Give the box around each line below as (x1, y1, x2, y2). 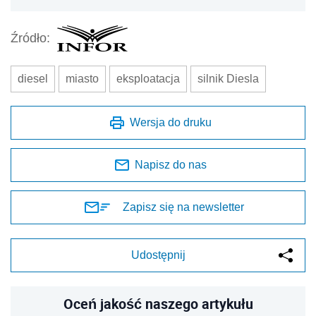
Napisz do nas (135, 158, 207, 171)
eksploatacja (116, 72, 180, 85)
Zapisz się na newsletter (123, 200, 244, 213)
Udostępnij (130, 248, 186, 261)
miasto (66, 72, 99, 85)
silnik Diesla (197, 72, 259, 85)
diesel (18, 72, 48, 85)
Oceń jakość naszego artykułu (63, 293, 253, 313)
